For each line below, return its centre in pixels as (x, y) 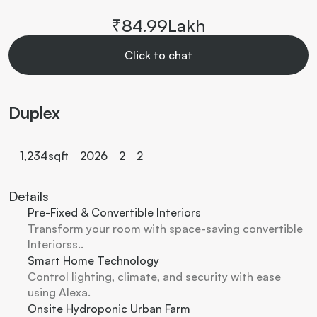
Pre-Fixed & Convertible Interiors (114, 212)
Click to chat (158, 55)
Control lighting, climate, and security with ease (154, 277)
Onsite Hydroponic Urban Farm (109, 309)
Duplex (34, 113)
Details (29, 196)
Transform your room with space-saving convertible (165, 229)
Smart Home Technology (93, 260)
